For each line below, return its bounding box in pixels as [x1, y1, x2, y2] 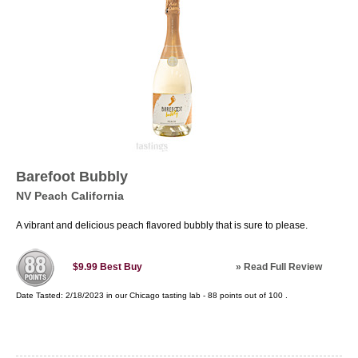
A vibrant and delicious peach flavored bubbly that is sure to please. [16, 220, 308, 231]
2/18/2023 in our [66, 291, 129, 300]
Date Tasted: [16, 291, 66, 300]
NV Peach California [16, 189, 124, 202]
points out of [217, 291, 268, 300]
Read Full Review [244, 261, 322, 272]
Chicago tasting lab [129, 291, 201, 300]
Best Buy [100, 261, 142, 273]
